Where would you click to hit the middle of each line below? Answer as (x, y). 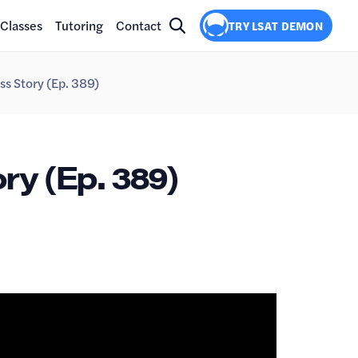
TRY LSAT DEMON (276, 26)
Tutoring (80, 25)
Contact (139, 25)
